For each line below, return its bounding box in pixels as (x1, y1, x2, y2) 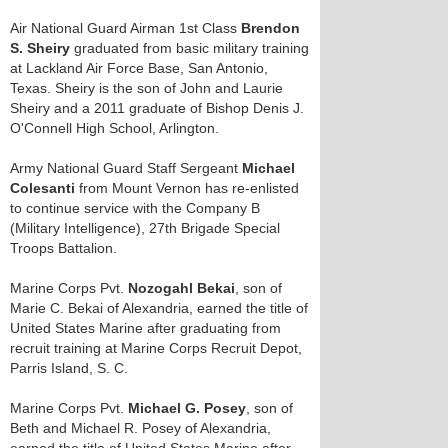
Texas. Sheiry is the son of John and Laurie (10, 80, 283, 96)
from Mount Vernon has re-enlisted (75, 180, 299, 196)
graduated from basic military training (70, 40, 309, 56)
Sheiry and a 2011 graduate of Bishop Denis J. (10, 100, 304, 116)
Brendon (241, 20, 300, 36)
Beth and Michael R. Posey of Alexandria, (10, 420, 271, 436)
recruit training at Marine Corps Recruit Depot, (10, 340, 302, 356)
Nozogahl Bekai (128, 280, 235, 296)
